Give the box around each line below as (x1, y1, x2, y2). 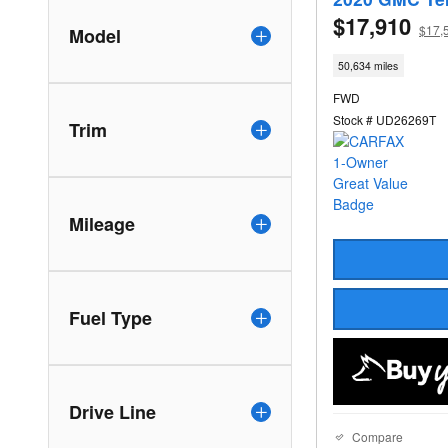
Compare (352, 428, 403, 446)
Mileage (69, 210, 135, 237)
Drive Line (69, 398, 156, 425)
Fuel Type (69, 304, 152, 331)
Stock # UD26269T (333, 111, 436, 129)
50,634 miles (338, 58, 399, 74)
